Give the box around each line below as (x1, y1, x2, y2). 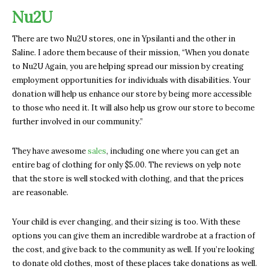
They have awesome (12, 145, 88, 156)
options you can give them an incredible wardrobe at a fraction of (12, 230, 255, 241)
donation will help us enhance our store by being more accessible (12, 88, 252, 99)
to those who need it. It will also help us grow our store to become (12, 102, 255, 113)
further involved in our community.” (12, 116, 143, 127)
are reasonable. (12, 187, 68, 198)
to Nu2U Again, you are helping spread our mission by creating (12, 61, 244, 71)
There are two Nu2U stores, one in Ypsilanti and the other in (12, 33, 235, 44)
